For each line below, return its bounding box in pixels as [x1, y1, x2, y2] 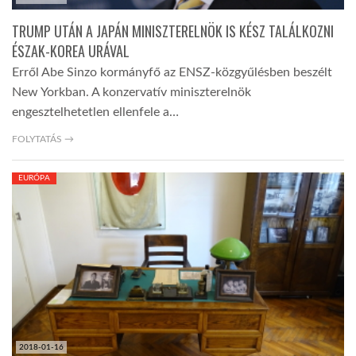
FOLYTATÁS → [12, 133, 74, 144]
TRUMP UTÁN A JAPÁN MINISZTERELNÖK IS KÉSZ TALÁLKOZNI [12, 20, 334, 41]
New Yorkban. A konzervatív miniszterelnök [12, 85, 251, 99]
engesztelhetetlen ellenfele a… [12, 105, 179, 118]
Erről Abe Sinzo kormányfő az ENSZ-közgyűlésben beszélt [12, 65, 332, 79]
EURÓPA [18, 173, 50, 182]
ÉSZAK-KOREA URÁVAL [12, 40, 130, 61]
